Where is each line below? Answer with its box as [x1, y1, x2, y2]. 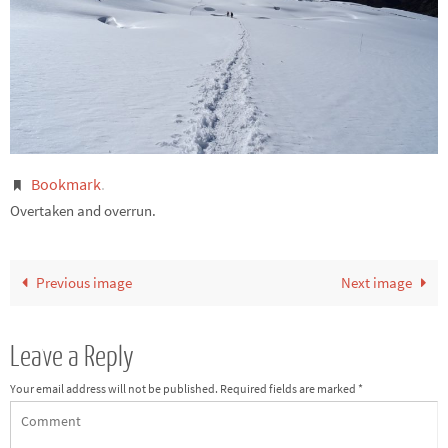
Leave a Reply [10, 341, 134, 372]
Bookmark [31, 173, 102, 194]
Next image [341, 272, 413, 292]
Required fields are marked [220, 380, 358, 396]
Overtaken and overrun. [10, 200, 156, 220]
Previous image [35, 272, 132, 292]
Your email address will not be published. [10, 380, 218, 396]
